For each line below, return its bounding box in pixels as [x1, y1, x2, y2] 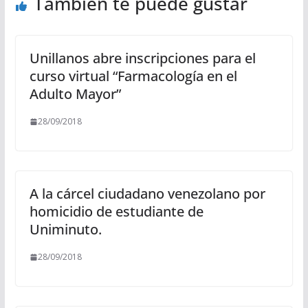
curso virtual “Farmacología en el [29, 67, 237, 86]
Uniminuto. [29, 220, 102, 239]
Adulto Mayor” [29, 85, 121, 104]
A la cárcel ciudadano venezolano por [29, 184, 265, 203]
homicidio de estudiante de [29, 202, 203, 221]
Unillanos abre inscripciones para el [29, 49, 256, 68]
